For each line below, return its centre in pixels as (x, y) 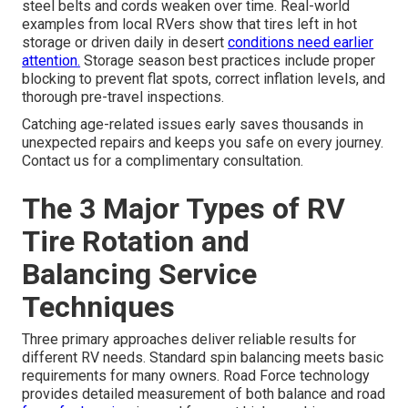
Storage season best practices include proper (228, 61)
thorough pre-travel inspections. (123, 97)
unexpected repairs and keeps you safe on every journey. (203, 143)
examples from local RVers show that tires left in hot (190, 25)
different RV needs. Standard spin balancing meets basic (203, 358)
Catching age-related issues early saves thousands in (193, 125)
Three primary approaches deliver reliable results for (189, 340)
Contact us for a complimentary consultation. (163, 161)
